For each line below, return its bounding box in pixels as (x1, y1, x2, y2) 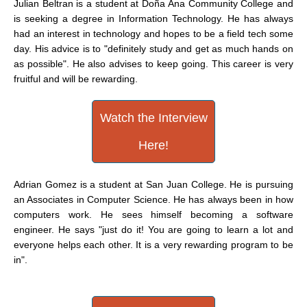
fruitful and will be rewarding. (14, 73, 138, 84)
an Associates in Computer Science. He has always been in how (14, 194, 293, 205)
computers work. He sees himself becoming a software (14, 209, 293, 220)
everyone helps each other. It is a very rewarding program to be (14, 239, 293, 250)
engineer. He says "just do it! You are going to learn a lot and (14, 224, 293, 235)
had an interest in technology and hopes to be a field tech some (14, 28, 293, 39)
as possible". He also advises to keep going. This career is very (14, 58, 293, 69)
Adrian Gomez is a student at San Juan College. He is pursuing (14, 179, 293, 190)
